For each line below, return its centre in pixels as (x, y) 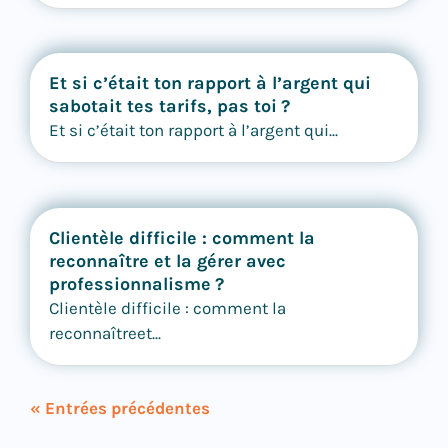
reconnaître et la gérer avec (167, 260)
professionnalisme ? (136, 283)
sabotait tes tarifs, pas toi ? (169, 106)
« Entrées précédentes (120, 407)
